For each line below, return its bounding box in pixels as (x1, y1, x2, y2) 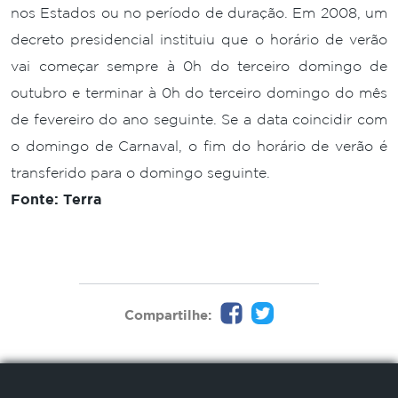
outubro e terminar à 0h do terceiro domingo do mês (11, 84, 387, 100)
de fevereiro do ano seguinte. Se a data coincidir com (11, 111, 387, 127)
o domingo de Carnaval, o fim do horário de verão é (11, 138, 387, 154)
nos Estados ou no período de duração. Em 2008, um (11, 4, 387, 20)
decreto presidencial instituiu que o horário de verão (11, 31, 387, 47)
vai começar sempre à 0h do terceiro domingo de (11, 58, 387, 74)
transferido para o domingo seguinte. (11, 164, 270, 180)
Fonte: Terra (11, 191, 101, 207)
